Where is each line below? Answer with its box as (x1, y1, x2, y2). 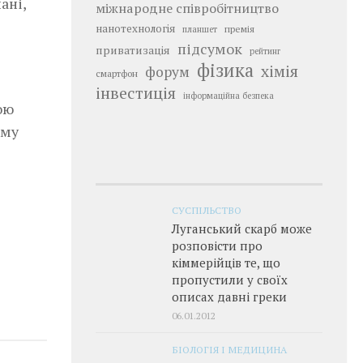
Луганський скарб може (172, 220, 312, 237)
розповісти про (172, 237, 263, 254)
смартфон (96, 67, 138, 79)
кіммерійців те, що (172, 254, 280, 271)
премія (224, 23, 254, 35)
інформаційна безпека (183, 90, 274, 101)
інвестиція (96, 82, 176, 104)
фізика (197, 58, 254, 82)
